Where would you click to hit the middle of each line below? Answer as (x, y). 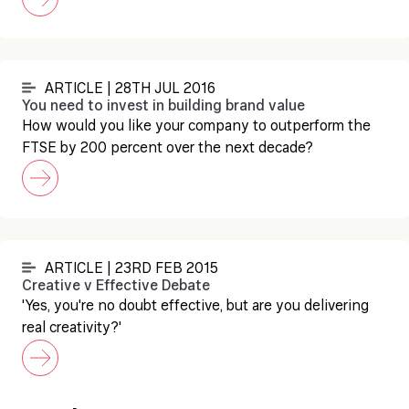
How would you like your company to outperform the (196, 127)
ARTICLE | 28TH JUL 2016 (130, 89)
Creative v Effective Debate (116, 287)
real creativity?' (72, 329)
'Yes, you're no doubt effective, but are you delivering (195, 307)
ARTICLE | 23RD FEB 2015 (131, 269)
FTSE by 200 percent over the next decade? (168, 149)
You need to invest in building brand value (163, 107)
